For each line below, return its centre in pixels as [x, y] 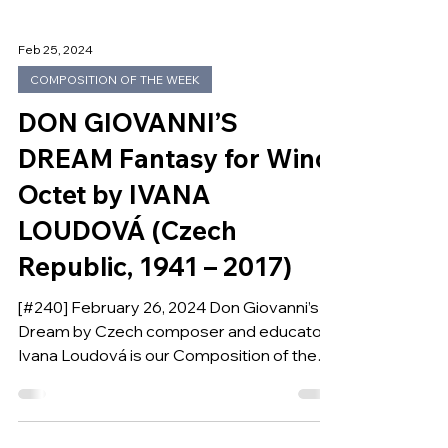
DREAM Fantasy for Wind [174, 291]
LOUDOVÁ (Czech [127, 363]
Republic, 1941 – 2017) [155, 399]
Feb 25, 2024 [55, 181]
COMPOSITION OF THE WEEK [115, 212]
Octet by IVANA [114, 327]
